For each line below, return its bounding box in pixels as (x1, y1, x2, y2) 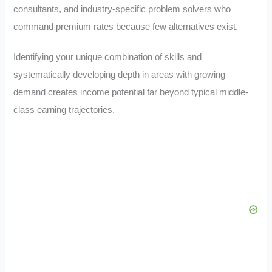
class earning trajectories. (13, 105, 115, 115)
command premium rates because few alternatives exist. (13, 21, 239, 32)
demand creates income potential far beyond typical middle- (13, 87, 249, 98)
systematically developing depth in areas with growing (13, 70, 226, 80)
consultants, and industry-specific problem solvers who (13, 4, 231, 14)
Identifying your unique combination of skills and (13, 52, 202, 63)
